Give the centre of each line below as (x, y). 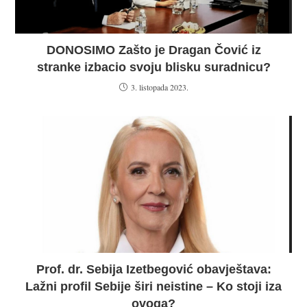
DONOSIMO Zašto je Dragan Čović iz (153, 50)
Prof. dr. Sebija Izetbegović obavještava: (153, 270)
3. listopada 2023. (159, 87)
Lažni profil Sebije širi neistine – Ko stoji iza (153, 287)
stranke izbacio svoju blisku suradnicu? (153, 67)
